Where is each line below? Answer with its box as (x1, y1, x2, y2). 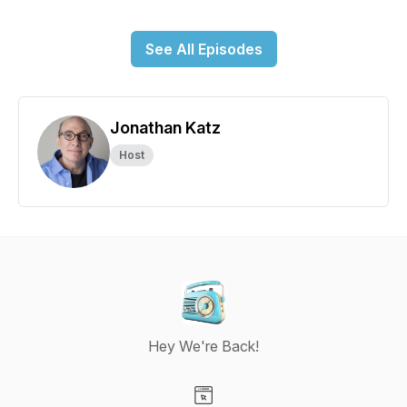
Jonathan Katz (110, 118, 221, 137)
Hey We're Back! (148, 337, 259, 355)
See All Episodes (144, 40, 263, 58)
